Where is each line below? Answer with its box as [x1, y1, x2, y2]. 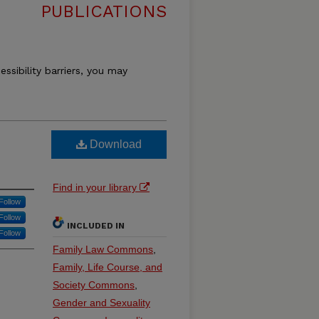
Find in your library [53, 182, 140, 193]
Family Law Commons [53, 244, 153, 255]
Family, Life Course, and [53, 261, 162, 273]
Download [87, 138, 142, 150]
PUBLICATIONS [41, 1, 167, 21]
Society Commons [53, 279, 135, 291]
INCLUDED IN [67, 221, 125, 231]
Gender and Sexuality [53, 297, 150, 308]
